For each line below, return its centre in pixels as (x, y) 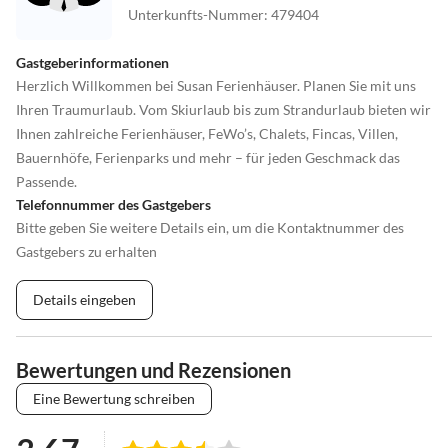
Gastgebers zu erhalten (86, 251)
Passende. (46, 181)
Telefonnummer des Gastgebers (113, 204)
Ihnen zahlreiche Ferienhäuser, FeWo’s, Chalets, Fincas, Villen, (207, 133)
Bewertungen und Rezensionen (153, 369)
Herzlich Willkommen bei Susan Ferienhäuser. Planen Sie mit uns (216, 85)
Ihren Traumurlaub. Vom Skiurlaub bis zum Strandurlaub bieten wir (223, 109)
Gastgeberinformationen (92, 62)
